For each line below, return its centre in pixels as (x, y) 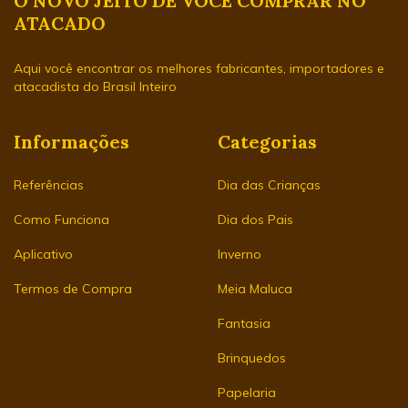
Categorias (267, 141)
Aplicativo (43, 255)
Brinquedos (252, 358)
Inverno (240, 255)
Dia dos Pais (255, 220)
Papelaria (247, 393)
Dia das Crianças (269, 185)
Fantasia (244, 324)
